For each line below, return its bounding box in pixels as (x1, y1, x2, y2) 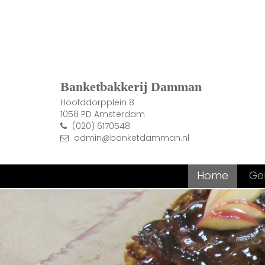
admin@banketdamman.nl (74, 132, 189, 144)
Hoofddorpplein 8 (60, 96, 134, 109)
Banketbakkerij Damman (60, 79, 202, 95)
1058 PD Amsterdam (60, 108, 145, 121)
